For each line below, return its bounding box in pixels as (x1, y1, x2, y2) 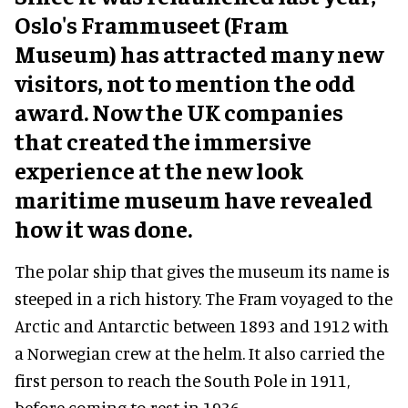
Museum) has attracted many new (15, 37, 383, 68)
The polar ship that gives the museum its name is (15, 260, 390, 281)
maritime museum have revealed (15, 183, 372, 214)
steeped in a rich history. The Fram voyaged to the (15, 287, 393, 309)
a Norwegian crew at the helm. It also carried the (15, 342, 384, 363)
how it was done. (15, 212, 192, 243)
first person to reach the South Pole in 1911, (15, 369, 350, 391)
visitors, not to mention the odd (15, 66, 355, 97)
